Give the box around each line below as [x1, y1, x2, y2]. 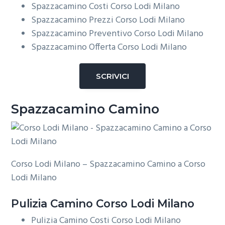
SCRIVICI [96, 71, 129, 81]
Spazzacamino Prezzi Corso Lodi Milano [31, 13, 185, 28]
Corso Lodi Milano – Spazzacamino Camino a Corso [11, 157, 206, 172]
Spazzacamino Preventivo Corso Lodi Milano [31, 27, 204, 42]
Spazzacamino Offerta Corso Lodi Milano [31, 40, 187, 55]
